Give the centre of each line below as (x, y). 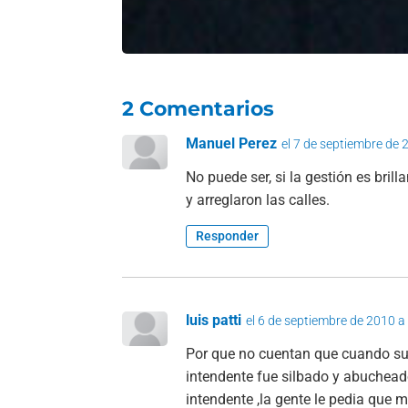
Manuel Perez (232, 144)
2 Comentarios (199, 109)
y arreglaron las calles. (258, 200)
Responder (228, 236)
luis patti (214, 321)
